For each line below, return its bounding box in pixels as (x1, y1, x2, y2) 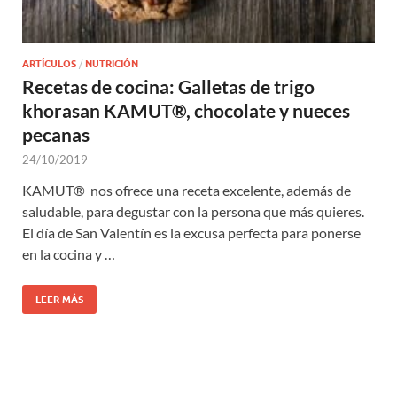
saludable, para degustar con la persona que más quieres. (22, 202, 367, 220)
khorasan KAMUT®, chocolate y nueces (22, 98, 350, 121)
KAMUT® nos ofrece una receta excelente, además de (22, 181, 351, 198)
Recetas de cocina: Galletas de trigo (22, 74, 315, 97)
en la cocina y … (22, 245, 115, 262)
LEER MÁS (35, 292, 83, 306)
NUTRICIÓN (85, 57, 138, 70)
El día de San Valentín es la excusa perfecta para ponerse (22, 223, 361, 241)
